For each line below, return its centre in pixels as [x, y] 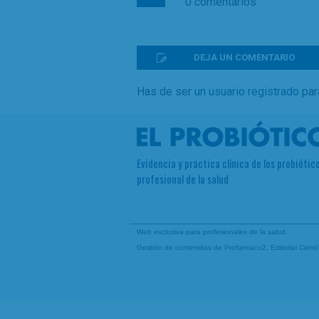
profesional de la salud [183, 179]
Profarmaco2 [245, 247]
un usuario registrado [247, 91]
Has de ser [166, 91]
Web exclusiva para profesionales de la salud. [212, 232]
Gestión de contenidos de [181, 247]
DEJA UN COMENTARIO [244, 57]
